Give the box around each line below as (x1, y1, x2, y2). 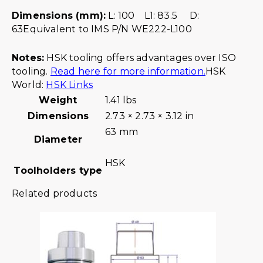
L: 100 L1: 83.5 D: (106, 10, 200, 22)
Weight (39, 94, 77, 106)
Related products (12, 187, 97, 199)
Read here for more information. (50, 65, 206, 77)
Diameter (33, 133, 83, 145)
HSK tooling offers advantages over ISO (44, 52, 237, 63)
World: (12, 79, 46, 90)
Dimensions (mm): (12, 10, 106, 22)
